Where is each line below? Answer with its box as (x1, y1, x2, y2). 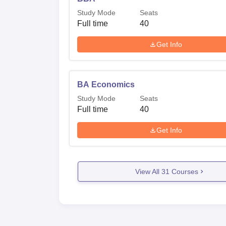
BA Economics (77, 80, 135, 89)
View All (135, 167, 161, 176)
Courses (169, 167, 198, 176)
